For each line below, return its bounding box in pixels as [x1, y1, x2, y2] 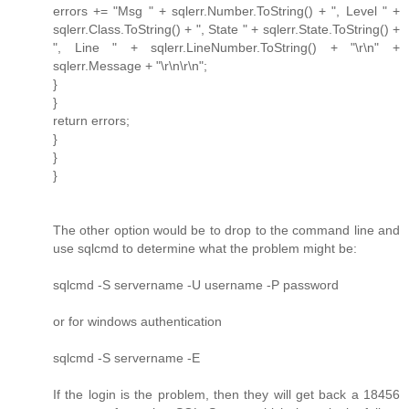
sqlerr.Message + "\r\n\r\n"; [53, 58, 207, 73]
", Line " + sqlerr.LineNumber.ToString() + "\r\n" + [53, 39, 400, 55]
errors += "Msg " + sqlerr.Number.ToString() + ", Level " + [53, 3, 400, 18]
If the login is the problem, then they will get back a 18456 [53, 386, 400, 402]
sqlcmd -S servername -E [53, 350, 200, 365]
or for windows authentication [53, 313, 222, 329]
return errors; [53, 112, 130, 128]
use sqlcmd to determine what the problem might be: [53, 240, 357, 256]
